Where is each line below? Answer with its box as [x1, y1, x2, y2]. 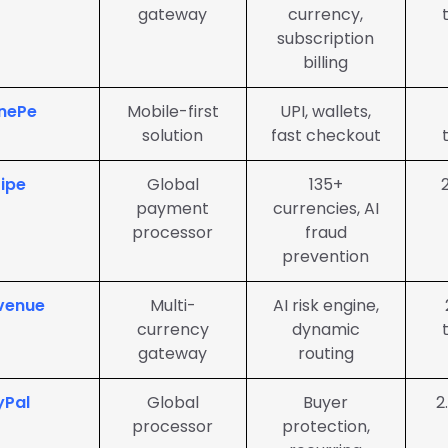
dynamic [291, 318, 360, 341]
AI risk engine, [272, 294, 379, 317]
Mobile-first [126, 100, 219, 123]
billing [303, 51, 349, 74]
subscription [277, 27, 375, 50]
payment [136, 197, 210, 220]
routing [297, 342, 354, 365]
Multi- [149, 294, 196, 317]
